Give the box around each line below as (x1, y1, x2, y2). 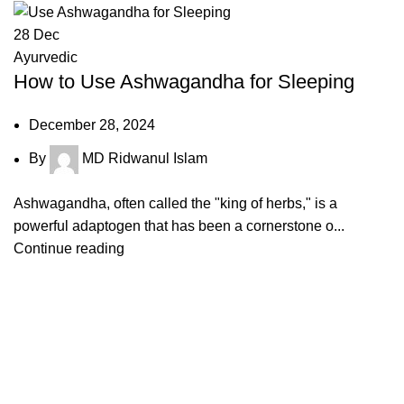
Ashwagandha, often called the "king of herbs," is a (14, 196, 337, 212)
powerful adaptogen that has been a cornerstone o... (14, 218, 344, 234)
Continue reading (14, 241, 124, 257)
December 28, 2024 (29, 117, 155, 133)
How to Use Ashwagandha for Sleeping (14, 70, 354, 94)
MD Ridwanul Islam (82, 151, 207, 167)
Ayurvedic (14, 50, 78, 66)
